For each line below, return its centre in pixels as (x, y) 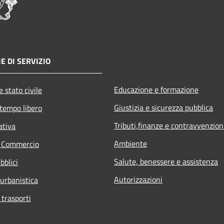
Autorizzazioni (138, 179)
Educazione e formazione (156, 89)
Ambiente (130, 143)
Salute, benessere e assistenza (166, 161)
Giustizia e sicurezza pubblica (163, 107)
